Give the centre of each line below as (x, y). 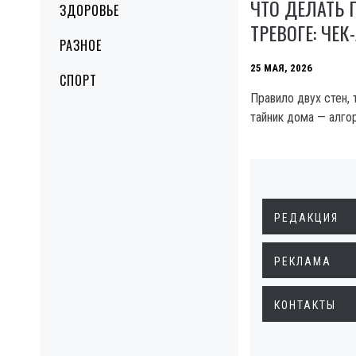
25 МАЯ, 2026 (281, 68)
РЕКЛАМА (303, 261)
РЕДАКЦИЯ (306, 217)
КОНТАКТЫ (305, 305)
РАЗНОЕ (81, 45)
